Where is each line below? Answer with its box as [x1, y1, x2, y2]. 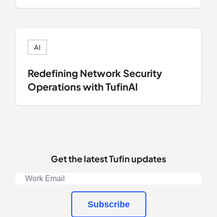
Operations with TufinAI [28, 80, 138, 93]
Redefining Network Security [28, 66, 162, 79]
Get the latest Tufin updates [51, 153, 166, 164]
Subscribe [87, 199, 130, 209]
